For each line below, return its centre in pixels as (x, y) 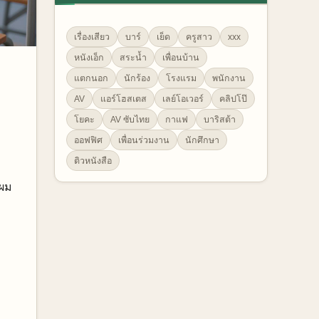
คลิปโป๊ (233, 99)
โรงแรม (181, 78)
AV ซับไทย (130, 119)
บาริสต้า (219, 119)
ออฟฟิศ (88, 140)
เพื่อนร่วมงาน (143, 140)
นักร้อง (137, 78)
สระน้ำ (133, 57)
